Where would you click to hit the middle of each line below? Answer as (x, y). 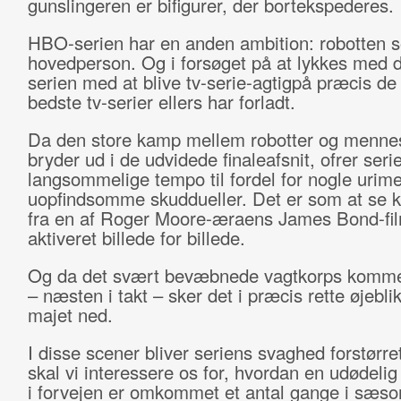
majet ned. (73, 315)
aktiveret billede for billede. (139, 238)
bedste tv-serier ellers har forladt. (164, 102)
